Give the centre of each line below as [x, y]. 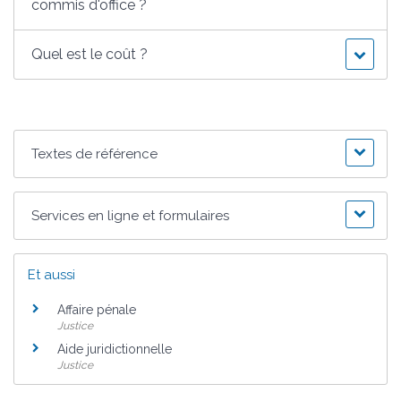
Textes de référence [95, 154]
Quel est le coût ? [90, 55]
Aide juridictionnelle [115, 349]
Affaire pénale [97, 310]
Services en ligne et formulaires [131, 216]
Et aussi [51, 275]
